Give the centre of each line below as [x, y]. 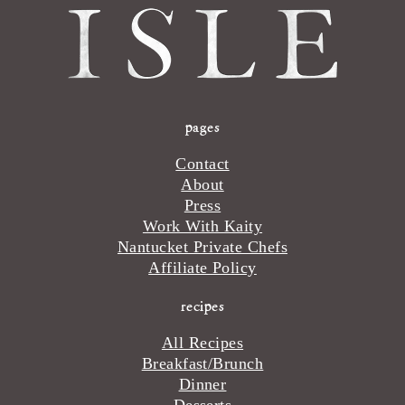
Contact [202, 163]
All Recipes [202, 343]
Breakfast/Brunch [202, 364]
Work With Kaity [202, 226]
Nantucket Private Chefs [202, 246]
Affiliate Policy [202, 267]
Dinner [202, 385]
